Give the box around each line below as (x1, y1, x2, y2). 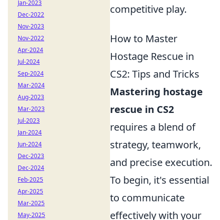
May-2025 (18, 211, 45, 219)
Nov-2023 (18, 22, 44, 30)
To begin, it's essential (110, 173, 209, 187)
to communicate (110, 191, 185, 204)
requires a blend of (110, 120, 195, 134)
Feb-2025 (18, 175, 43, 184)
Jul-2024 (18, 57, 40, 66)
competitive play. (110, 2, 187, 16)
